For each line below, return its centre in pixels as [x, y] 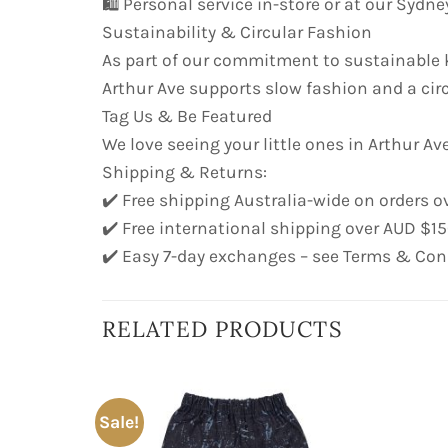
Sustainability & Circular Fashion [237, 31]
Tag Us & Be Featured [187, 115]
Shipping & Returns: [184, 171]
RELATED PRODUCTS [222, 328]
